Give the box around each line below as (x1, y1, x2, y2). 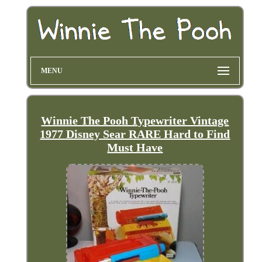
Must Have (107, 141, 163, 154)
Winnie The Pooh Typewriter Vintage (41, 114, 229, 127)
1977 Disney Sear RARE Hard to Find (40, 127, 230, 141)
